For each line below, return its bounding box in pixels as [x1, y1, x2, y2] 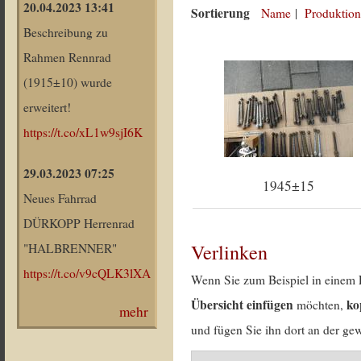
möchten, [293, 297, 347, 313]
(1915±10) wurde [23, 74, 112, 91]
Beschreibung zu [23, 24, 108, 41]
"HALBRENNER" [23, 240, 117, 257]
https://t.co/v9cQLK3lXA [23, 265, 151, 282]
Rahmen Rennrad [23, 49, 111, 66]
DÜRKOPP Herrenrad [23, 215, 135, 232]
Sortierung [191, 4, 251, 22]
